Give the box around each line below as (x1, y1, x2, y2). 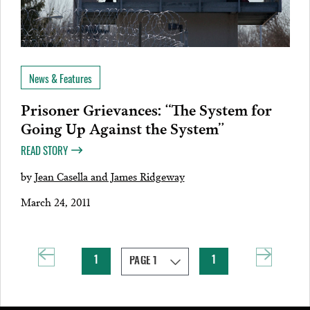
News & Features (28, 70, 92, 86)
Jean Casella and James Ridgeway (34, 167, 185, 184)
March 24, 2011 (20, 193, 91, 210)
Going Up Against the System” (20, 116, 225, 138)
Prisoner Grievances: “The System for (20, 97, 272, 120)
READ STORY (20, 142, 68, 158)
